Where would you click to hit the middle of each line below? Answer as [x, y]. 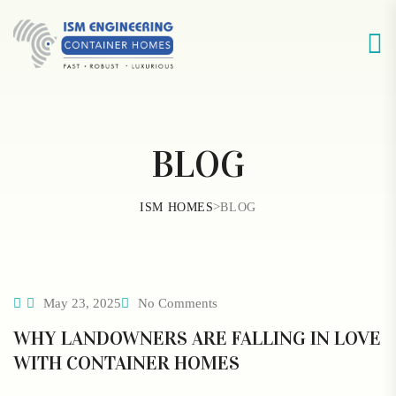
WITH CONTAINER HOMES [126, 363]
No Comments [178, 303]
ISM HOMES [177, 207]
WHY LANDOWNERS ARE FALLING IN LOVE [197, 338]
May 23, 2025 [80, 303]
